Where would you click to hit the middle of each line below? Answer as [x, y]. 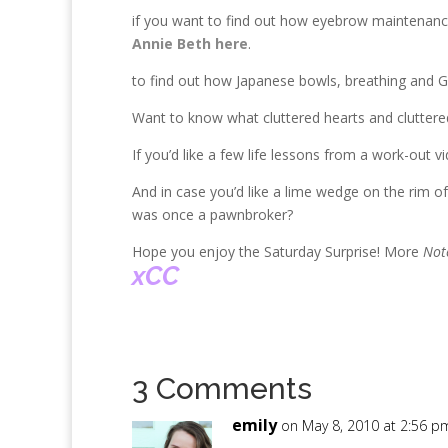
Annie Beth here [190, 43]
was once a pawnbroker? [212, 214]
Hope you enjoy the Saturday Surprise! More [277, 251]
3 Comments [222, 388]
